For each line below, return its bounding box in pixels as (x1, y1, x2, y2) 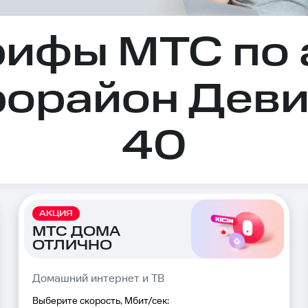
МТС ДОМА (32, 221, 120, 241)
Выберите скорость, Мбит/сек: (32, 296, 170, 307)
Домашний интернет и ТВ (32, 272, 165, 285)
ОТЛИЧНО (32, 235, 113, 255)
